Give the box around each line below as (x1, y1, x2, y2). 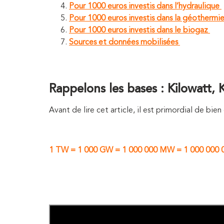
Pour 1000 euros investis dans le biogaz (69, 26, 208, 34)
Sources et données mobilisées (69, 38, 178, 46)
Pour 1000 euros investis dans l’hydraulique (69, 2, 219, 10)
